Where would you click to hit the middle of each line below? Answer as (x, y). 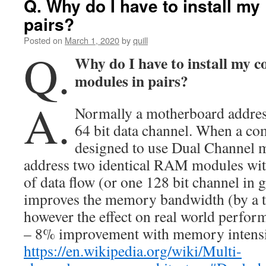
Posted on (43, 40)
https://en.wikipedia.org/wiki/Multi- (133, 251)
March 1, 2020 (92, 40)
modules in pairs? (132, 81)
